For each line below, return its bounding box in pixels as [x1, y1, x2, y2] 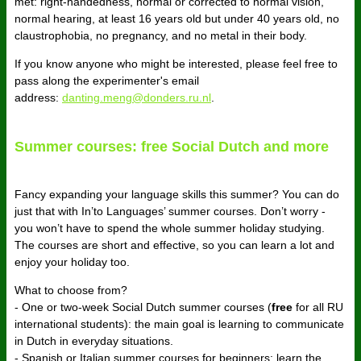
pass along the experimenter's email [15, 74, 199, 88]
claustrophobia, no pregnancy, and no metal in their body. [15, 29, 310, 43]
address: [15, 91, 62, 105]
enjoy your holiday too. [15, 255, 130, 269]
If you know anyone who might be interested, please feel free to [15, 57, 338, 71]
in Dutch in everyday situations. [15, 334, 173, 348]
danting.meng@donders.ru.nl [62, 91, 211, 105]
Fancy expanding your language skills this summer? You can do [15, 188, 339, 201]
